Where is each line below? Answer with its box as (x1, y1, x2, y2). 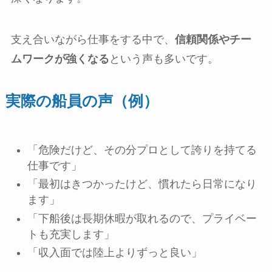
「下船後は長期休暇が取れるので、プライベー (27, 212, 257, 225)
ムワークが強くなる (10, 52, 109, 65)
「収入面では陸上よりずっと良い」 (27, 246, 202, 259)
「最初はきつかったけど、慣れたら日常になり (27, 178, 257, 191)
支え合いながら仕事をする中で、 (10, 33, 175, 46)
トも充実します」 (27, 228, 115, 240)
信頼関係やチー (174, 33, 251, 46)
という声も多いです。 (109, 52, 219, 65)
